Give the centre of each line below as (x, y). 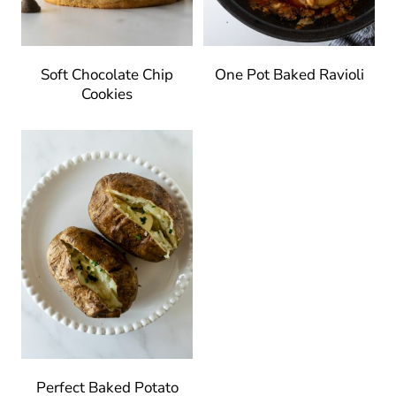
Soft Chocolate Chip (107, 74)
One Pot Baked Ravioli (289, 74)
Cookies (107, 94)
